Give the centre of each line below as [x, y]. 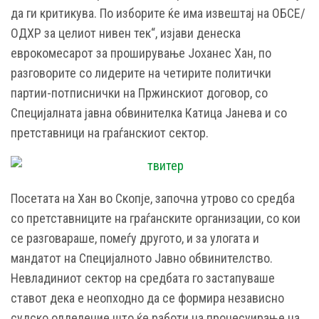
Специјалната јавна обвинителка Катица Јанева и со [149, 113]
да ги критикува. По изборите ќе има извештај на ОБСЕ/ [158, 13]
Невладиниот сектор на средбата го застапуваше [143, 278]
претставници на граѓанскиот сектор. [110, 132]
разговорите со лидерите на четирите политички [141, 73]
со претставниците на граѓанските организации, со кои [156, 218]
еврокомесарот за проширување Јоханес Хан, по [141, 53]
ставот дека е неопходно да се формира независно [147, 298]
